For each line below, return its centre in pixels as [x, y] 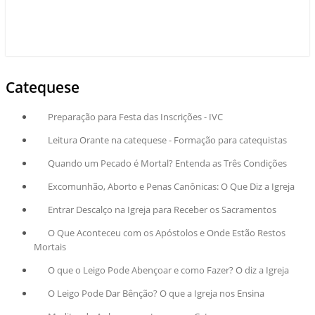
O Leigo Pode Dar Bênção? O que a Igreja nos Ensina [156, 293]
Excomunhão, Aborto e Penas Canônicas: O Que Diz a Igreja [171, 186]
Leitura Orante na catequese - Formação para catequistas [167, 140]
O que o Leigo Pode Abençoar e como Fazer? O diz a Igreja [168, 270]
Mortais [50, 246]
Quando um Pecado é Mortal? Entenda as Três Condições [167, 163]
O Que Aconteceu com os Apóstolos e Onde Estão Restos [166, 232]
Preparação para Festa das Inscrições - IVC [135, 117]
